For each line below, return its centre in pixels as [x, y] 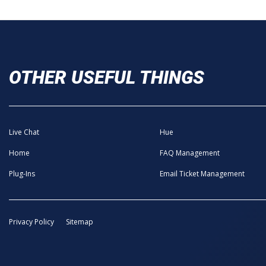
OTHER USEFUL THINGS [107, 78]
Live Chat [24, 132]
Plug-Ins [22, 173]
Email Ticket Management [202, 173]
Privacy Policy [31, 222]
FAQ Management [189, 153]
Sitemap [80, 222]
